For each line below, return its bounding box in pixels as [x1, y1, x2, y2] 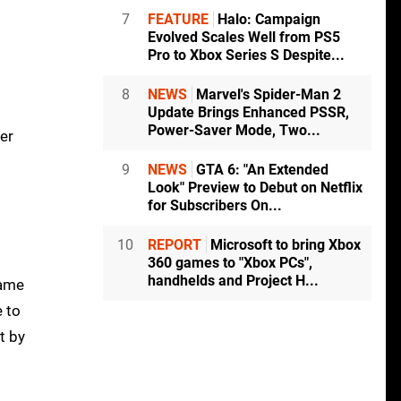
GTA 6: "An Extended [192, 161, 328, 179]
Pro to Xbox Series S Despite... [148, 47, 345, 64]
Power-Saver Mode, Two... [148, 122, 320, 140]
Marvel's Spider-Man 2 [192, 86, 341, 104]
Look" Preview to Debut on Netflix [148, 179, 363, 197]
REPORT [148, 236, 201, 254]
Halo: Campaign [214, 11, 320, 29]
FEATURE [148, 11, 209, 29]
